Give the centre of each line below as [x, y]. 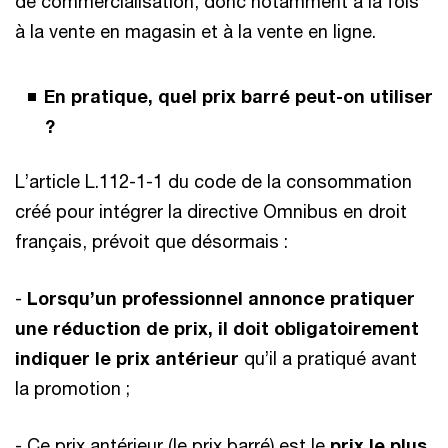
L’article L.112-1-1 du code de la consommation [213, 180]
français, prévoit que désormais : [151, 240]
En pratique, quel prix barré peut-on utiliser [238, 95]
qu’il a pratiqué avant [328, 357]
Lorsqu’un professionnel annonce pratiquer [221, 297]
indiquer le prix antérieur [127, 357]
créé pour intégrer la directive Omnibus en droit [211, 210]
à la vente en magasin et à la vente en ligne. [195, 30]
